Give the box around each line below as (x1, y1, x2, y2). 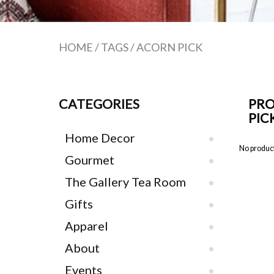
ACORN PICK (136, 40, 202, 54)
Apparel (64, 218, 108, 233)
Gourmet (64, 152, 114, 167)
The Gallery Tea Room (64, 174, 186, 189)
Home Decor (64, 130, 135, 145)
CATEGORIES (58, 95, 139, 112)
